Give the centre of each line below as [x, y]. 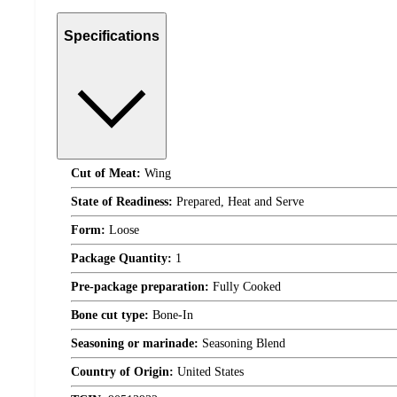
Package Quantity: [121, 258]
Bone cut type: [110, 315]
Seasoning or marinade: [135, 343]
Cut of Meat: [106, 173]
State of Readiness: [122, 201]
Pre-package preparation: [140, 286]
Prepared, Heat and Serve [238, 201]
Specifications [112, 36]
